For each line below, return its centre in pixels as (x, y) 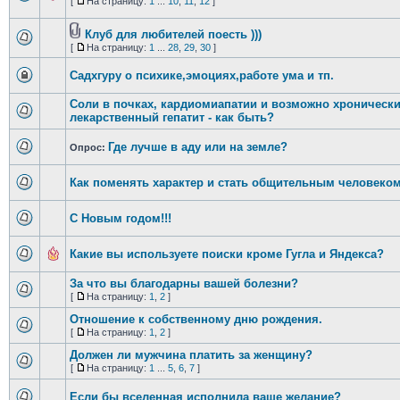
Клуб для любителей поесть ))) (173, 34)
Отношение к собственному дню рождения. (196, 319)
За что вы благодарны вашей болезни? (183, 283)
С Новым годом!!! (120, 218)
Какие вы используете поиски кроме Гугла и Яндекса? (226, 254)
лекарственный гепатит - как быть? (171, 117)
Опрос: (88, 147)
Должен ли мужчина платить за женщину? (191, 355)
